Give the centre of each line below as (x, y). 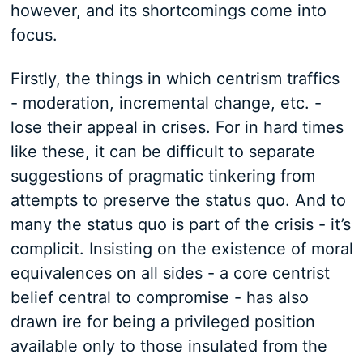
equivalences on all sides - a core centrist (170, 273)
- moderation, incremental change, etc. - (166, 103)
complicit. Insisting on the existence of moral (181, 249)
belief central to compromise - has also (159, 297)
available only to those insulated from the (169, 346)
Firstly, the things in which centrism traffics (175, 79)
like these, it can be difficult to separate (162, 152)
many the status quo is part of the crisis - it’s (180, 224)
